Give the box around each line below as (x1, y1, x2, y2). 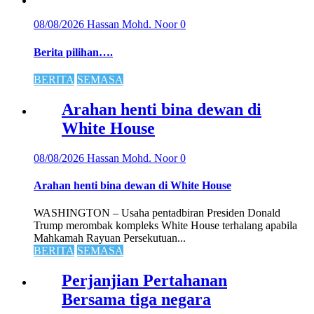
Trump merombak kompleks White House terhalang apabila (34, 219, 297, 232)
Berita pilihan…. (34, 46, 113, 58)
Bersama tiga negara (62, 290, 211, 309)
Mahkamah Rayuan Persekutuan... (34, 232, 186, 245)
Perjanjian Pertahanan (62, 271, 227, 290)
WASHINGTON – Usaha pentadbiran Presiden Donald (34, 207, 280, 219)
